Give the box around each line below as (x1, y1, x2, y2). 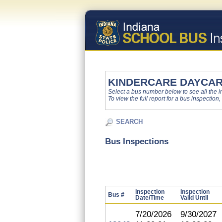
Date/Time (135, 195, 164, 201)
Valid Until (180, 195, 208, 201)
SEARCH (116, 118, 143, 125)
